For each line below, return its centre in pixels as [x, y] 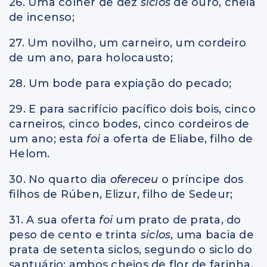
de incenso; [42, 17]
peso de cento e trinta [75, 235]
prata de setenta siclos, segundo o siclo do [131, 249]
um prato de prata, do [178, 220]
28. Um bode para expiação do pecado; [120, 83]
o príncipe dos [202, 179]
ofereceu [136, 179]
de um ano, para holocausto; [91, 58]
